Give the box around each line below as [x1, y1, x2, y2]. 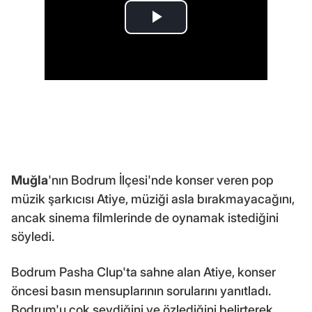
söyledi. [11, 228, 54, 244]
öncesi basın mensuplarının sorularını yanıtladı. [11, 283, 271, 298]
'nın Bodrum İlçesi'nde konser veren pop [48, 172, 274, 187]
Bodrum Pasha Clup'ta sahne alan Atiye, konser [11, 264, 276, 279]
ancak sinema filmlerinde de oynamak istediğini [11, 210, 279, 225]
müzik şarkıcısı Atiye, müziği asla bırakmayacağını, [11, 191, 295, 206]
